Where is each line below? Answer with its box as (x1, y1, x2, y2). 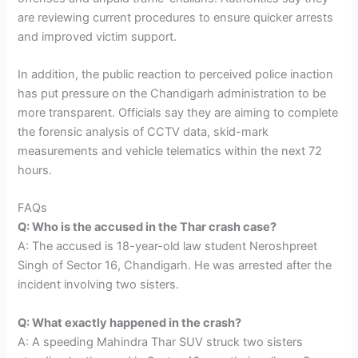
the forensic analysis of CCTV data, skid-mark (18, 124, 269, 139)
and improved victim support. (18, 29, 177, 44)
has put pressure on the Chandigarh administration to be (18, 86, 327, 101)
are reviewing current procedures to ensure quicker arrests (18, 10, 334, 25)
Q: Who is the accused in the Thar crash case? (18, 220, 277, 235)
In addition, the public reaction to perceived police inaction (18, 66, 334, 82)
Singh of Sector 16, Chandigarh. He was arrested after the (18, 258, 332, 273)
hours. (18, 162, 53, 177)
